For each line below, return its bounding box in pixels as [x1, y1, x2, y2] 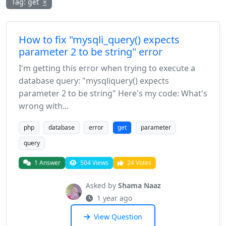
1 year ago [94, 193, 132, 203]
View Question [92, 212, 142, 221]
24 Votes [126, 158, 151, 167]
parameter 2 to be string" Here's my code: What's [19, 88, 207, 99]
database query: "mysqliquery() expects [19, 75, 169, 86]
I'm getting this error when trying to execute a [19, 63, 195, 74]
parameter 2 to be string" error [19, 45, 162, 59]
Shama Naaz [118, 181, 161, 190]
